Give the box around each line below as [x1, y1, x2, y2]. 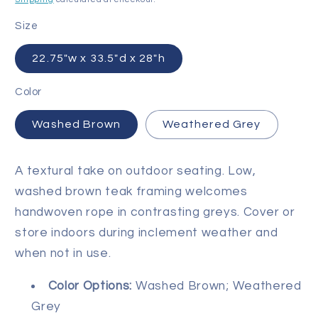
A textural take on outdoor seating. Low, [15, 164, 256, 177]
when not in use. [15, 246, 111, 260]
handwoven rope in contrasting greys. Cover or [15, 205, 295, 219]
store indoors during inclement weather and [15, 226, 278, 239]
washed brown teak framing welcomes [15, 185, 248, 198]
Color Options [48, 280, 130, 293]
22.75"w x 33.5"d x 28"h [32, 53, 165, 65]
